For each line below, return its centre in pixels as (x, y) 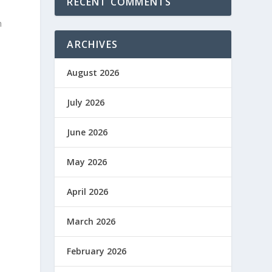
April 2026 (88, 191)
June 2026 (87, 132)
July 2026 (86, 102)
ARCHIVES (92, 44)
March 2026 (91, 221)
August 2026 (93, 72)
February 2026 (97, 251)
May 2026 (87, 161)
